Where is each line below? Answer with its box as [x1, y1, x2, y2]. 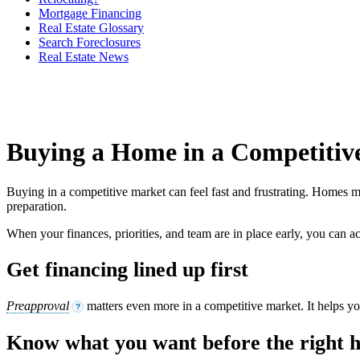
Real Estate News [39, 50, 129, 63]
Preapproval [6, 299, 69, 313]
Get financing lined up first [6, 258, 248, 282]
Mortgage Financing [39, 6, 141, 20]
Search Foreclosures [39, 35, 141, 49]
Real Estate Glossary [39, 21, 144, 35]
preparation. [6, 198, 67, 213]
